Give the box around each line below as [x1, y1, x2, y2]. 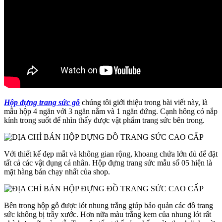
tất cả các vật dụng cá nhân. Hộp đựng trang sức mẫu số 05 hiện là [4, 158, 212, 167]
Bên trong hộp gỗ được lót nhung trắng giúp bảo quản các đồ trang [4, 201, 213, 210]
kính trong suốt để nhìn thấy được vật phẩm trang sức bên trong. [4, 115, 205, 124]
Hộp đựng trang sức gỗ [4, 98, 80, 107]
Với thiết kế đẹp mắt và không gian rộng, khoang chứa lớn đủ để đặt [4, 149, 218, 158]
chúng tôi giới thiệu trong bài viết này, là [80, 98, 208, 107]
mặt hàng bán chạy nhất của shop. [4, 167, 110, 176]
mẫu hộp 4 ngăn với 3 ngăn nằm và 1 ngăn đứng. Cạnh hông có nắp [4, 107, 218, 115]
